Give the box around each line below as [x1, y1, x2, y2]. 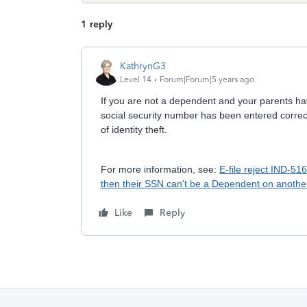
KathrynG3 [120, 60, 166, 72]
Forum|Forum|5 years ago [160, 74, 254, 84]
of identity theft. [101, 124, 167, 135]
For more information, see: [101, 164, 219, 175]
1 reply [81, 19, 112, 30]
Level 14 [120, 74, 151, 84]
